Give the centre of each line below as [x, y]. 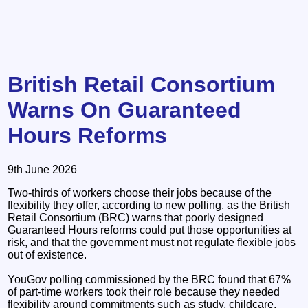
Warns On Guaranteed [125, 110]
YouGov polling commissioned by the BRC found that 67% [150, 279]
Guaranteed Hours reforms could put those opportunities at [150, 230]
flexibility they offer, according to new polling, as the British [149, 205]
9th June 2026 [43, 169]
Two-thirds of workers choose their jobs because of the [140, 192]
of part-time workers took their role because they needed [144, 291]
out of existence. [47, 254]
